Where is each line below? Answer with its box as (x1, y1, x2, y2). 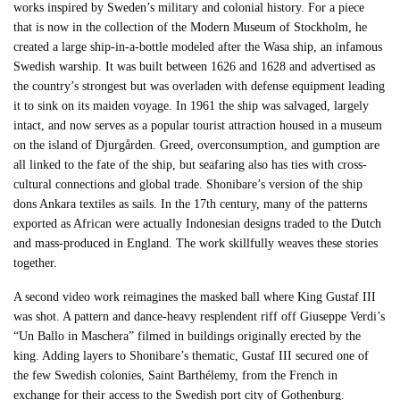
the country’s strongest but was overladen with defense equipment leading (13, 79, 386, 93)
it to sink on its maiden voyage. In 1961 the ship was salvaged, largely (13, 98, 370, 112)
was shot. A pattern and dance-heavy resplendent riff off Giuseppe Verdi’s (13, 309, 386, 323)
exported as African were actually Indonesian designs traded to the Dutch (13, 216, 382, 230)
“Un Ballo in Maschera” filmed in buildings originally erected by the (13, 329, 362, 343)
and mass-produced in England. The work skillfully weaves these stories (13, 236, 379, 250)
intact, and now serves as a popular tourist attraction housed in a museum (13, 118, 383, 132)
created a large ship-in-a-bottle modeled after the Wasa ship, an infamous (13, 39, 383, 54)
